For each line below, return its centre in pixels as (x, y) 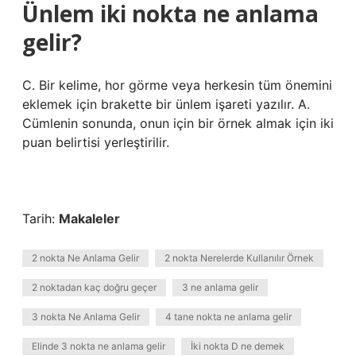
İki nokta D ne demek (238, 346)
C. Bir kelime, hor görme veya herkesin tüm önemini (177, 85)
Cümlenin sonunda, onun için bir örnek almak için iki (178, 123)
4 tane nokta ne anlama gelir (228, 317)
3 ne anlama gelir (220, 287)
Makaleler (89, 219)
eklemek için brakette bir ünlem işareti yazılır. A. (166, 104)
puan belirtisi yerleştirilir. (96, 142)
